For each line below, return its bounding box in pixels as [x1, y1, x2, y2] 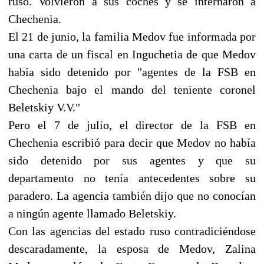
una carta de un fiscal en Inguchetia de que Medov [8, 47, 256, 61]
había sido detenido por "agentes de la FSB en [8, 65, 256, 78]
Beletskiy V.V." [8, 100, 80, 114]
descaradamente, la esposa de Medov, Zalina [8, 242, 256, 255]
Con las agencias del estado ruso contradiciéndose [8, 224, 256, 237]
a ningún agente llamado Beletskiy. [8, 206, 176, 220]
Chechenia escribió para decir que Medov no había [8, 136, 256, 149]
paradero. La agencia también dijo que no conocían [8, 189, 256, 202]
